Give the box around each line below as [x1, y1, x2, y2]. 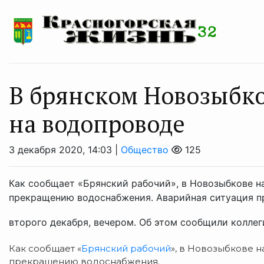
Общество [121, 144, 169, 156]
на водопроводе [9, 108, 185, 140]
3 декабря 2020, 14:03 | [9, 144, 121, 156]
